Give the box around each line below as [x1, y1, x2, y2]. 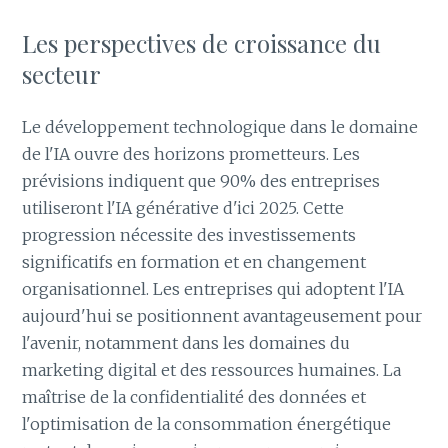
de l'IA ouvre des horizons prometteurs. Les [22, 143, 361, 164]
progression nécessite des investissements [22, 224, 357, 245]
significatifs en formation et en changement [22, 251, 367, 272]
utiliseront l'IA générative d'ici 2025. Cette [22, 197, 345, 218]
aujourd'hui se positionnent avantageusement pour [22, 305, 423, 326]
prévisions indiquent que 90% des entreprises [22, 170, 381, 191]
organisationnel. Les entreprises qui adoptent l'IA [22, 278, 405, 299]
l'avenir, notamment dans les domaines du [22, 332, 351, 353]
